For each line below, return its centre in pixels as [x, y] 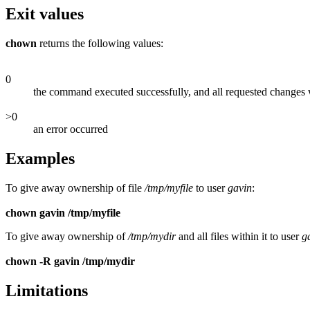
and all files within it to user [239, 237]
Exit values [45, 14]
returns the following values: [100, 44]
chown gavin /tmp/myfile [63, 213]
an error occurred [71, 129]
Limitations [47, 291]
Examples [40, 159]
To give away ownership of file [75, 188]
